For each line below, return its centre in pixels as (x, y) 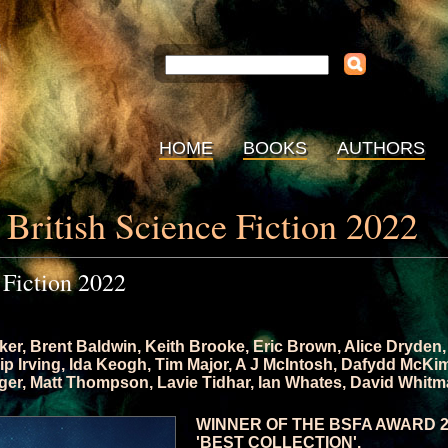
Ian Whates (300, 382)
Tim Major (191, 364)
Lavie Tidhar (203, 382)
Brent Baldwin (83, 346)
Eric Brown (295, 346)
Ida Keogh (108, 364)
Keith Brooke (195, 346)
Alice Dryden (393, 346)
